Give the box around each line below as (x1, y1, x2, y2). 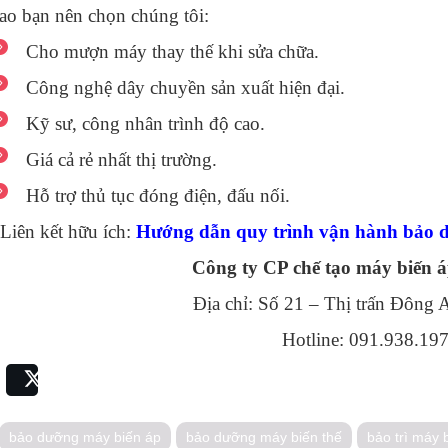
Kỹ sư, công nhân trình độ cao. (26, 113, 266, 134)
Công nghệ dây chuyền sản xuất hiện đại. (26, 77, 346, 98)
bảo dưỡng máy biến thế (185, 428, 342, 445)
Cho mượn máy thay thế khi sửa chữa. (26, 41, 320, 62)
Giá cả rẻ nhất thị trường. (26, 149, 218, 170)
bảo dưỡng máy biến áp (8, 428, 161, 445)
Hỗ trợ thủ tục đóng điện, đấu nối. (26, 185, 291, 206)
